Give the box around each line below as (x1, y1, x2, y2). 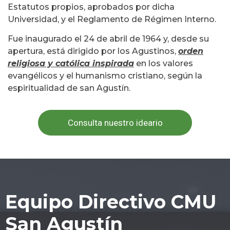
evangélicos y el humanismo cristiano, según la (8, 71, 202, 81)
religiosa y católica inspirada (8, 59, 134, 69)
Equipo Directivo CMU (5, 190, 216, 213)
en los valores (134, 59, 193, 69)
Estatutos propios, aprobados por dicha (8, 2, 175, 12)
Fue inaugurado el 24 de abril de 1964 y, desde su (8, 34, 209, 44)
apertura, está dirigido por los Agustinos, (8, 46, 178, 56)
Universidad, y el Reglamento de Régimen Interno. (8, 14, 216, 25)
